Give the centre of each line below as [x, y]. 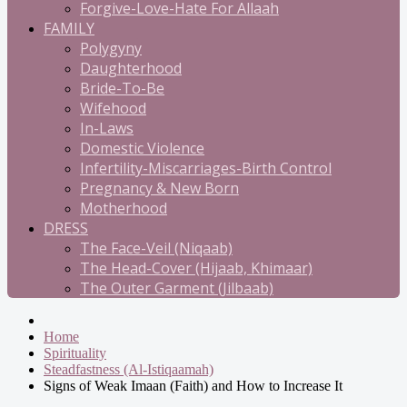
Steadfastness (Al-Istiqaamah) [129, 369]
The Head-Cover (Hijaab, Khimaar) [196, 268]
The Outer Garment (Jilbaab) [177, 288]
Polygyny [111, 48]
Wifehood [113, 108]
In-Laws [107, 128]
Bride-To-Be [122, 88]
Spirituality [75, 353]
